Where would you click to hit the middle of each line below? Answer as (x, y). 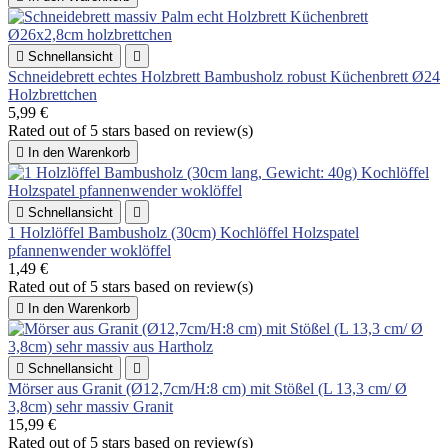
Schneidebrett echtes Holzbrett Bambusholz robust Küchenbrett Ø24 (224, 76)
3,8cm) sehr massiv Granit (90, 406)
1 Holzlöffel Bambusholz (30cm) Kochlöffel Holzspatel (183, 232)
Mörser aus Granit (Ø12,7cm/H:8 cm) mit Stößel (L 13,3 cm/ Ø (207, 388)
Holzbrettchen (52, 94)
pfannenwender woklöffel (89, 250)
